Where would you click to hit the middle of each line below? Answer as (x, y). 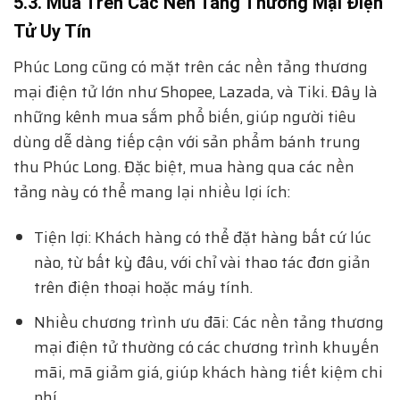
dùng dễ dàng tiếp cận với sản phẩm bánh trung (187, 142)
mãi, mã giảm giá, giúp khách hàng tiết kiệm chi (208, 372)
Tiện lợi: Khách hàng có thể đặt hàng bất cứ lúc (202, 238)
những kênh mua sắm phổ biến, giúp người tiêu (185, 117)
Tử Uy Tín (52, 32)
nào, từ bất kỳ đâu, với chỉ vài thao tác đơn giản (202, 263)
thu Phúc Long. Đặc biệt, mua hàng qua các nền (184, 167)
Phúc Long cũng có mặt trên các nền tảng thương (191, 67)
